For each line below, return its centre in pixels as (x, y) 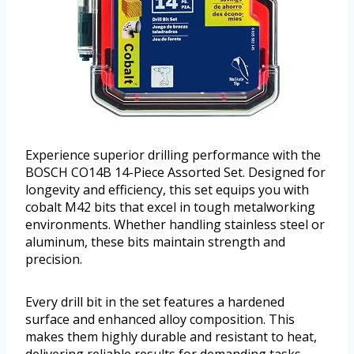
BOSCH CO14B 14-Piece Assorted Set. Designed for (175, 173)
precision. (54, 260)
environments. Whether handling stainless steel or (175, 225)
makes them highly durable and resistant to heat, (171, 337)
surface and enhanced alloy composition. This (160, 320)
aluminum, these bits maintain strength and (155, 242)
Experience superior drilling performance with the (173, 155)
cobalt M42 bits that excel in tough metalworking (170, 207)
